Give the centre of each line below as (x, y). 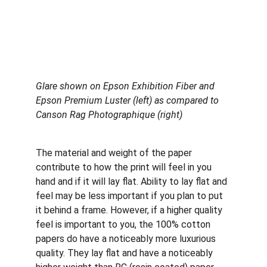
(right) (170, 115)
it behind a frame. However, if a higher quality (130, 210)
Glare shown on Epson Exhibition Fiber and (126, 86)
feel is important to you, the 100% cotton (124, 224)
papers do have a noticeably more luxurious (127, 239)
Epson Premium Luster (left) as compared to (128, 100)
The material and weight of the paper (115, 153)
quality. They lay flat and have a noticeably (125, 253)
